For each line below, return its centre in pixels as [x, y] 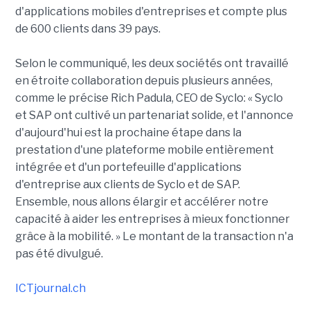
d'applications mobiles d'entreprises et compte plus [151, 12]
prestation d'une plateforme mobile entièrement [144, 150]
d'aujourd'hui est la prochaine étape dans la [128, 133]
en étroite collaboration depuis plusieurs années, [144, 81]
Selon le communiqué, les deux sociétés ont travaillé [152, 64]
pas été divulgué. [59, 254]
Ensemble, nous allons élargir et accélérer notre [142, 202]
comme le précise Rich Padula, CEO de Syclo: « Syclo [149, 98]
